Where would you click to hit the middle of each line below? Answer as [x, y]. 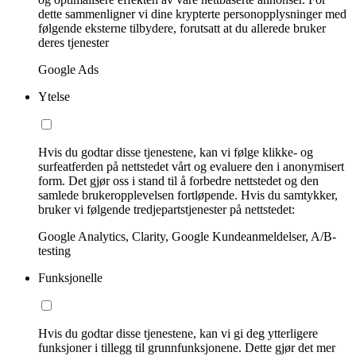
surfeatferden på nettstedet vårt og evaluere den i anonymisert [191, 166]
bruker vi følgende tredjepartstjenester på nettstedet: [166, 209]
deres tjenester [74, 42]
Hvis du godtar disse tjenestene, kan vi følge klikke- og [176, 152]
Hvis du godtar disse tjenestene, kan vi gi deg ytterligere [178, 333]
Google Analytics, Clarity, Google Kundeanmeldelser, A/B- [187, 236]
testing [54, 250]
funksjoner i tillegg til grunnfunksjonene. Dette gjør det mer [187, 347]
